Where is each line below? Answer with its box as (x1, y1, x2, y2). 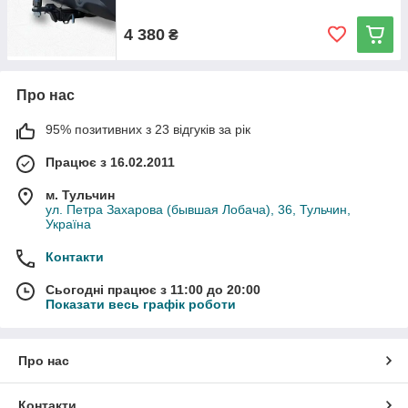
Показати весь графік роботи (46, 297, 236, 311)
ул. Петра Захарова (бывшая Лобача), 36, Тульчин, (46, 202, 351, 217)
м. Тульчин (46, 188, 115, 202)
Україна (46, 217, 91, 231)
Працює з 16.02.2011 (46, 155, 175, 169)
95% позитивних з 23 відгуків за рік (46, 122, 250, 137)
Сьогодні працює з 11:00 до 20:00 (46, 282, 260, 297)
